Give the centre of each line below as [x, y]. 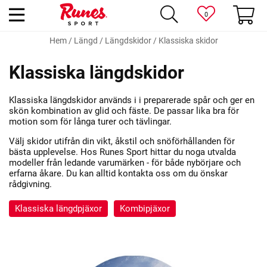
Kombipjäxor [145, 209]
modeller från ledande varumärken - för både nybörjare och [125, 163]
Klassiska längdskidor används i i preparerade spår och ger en [132, 100]
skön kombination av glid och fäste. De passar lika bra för [124, 111]
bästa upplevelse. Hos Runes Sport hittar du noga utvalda [122, 152]
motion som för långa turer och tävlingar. [90, 122]
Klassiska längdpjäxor [58, 209]
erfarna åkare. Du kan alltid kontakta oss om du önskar [118, 174]
